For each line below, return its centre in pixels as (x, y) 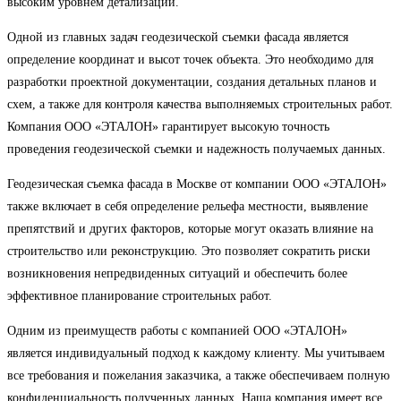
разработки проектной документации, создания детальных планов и (192, 81)
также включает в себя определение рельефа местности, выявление (188, 206)
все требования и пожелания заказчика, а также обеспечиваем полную (198, 375)
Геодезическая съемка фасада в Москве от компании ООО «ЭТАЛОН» (197, 183)
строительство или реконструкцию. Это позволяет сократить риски (189, 251)
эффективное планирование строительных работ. (140, 295)
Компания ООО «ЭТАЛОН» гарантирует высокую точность (168, 126)
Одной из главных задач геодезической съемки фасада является (178, 37)
